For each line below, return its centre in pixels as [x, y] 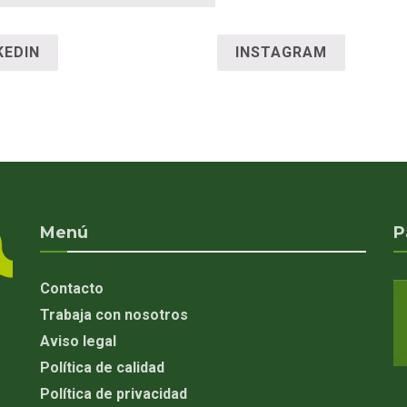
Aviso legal [78, 341]
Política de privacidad [113, 393]
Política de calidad [102, 367]
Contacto [71, 288]
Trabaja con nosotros [114, 314]
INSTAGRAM [281, 52]
